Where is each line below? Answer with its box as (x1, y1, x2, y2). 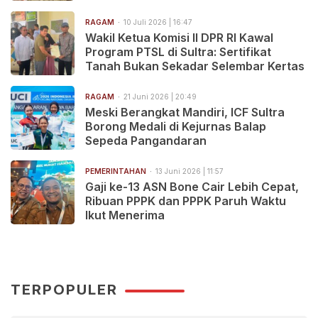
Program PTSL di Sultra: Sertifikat (85, 44, 271, 59)
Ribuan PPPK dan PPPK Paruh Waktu (85, 193, 286, 208)
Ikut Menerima (85, 207, 165, 222)
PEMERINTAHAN (85, 166, 146, 175)
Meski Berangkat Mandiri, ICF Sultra (85, 104, 285, 119)
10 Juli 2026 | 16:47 (124, 17, 192, 26)
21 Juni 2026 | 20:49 (124, 92, 197, 101)
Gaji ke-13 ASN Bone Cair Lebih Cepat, (85, 179, 299, 194)
